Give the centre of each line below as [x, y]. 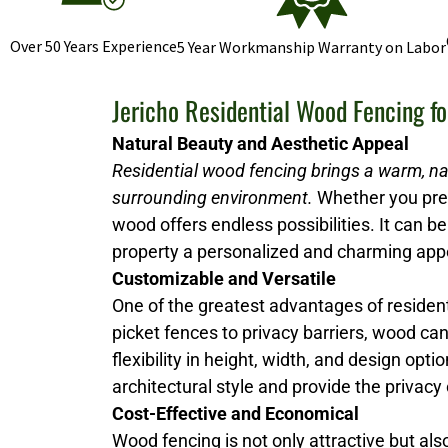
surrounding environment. [212, 198]
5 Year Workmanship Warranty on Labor [311, 47]
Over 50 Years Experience [93, 46]
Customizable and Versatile [224, 279]
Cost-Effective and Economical [235, 414]
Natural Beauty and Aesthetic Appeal [260, 144]
